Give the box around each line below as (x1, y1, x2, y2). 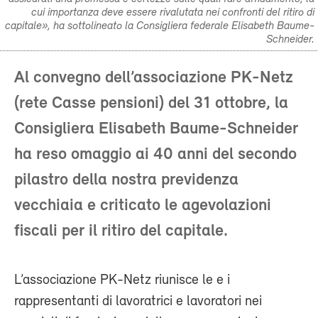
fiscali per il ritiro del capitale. (14, 222, 228, 240)
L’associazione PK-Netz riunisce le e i (14, 273, 230, 287)
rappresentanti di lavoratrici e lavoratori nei (14, 294, 262, 309)
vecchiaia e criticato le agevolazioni (14, 197, 271, 214)
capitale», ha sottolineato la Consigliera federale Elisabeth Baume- (5, 20, 314, 32)
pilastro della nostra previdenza (14, 171, 238, 189)
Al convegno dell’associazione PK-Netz (14, 69, 293, 87)
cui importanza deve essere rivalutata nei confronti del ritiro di (31, 6, 314, 18)
